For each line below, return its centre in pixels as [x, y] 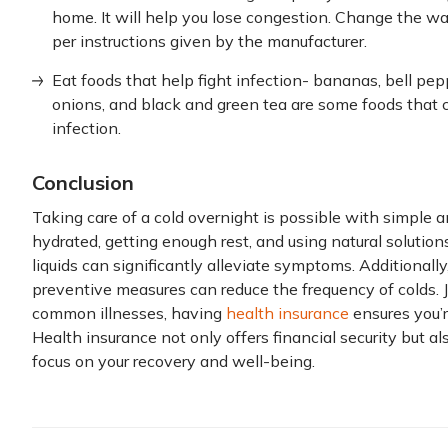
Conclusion [83, 182]
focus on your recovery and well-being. [173, 361]
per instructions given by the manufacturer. [209, 41]
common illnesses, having [129, 313]
